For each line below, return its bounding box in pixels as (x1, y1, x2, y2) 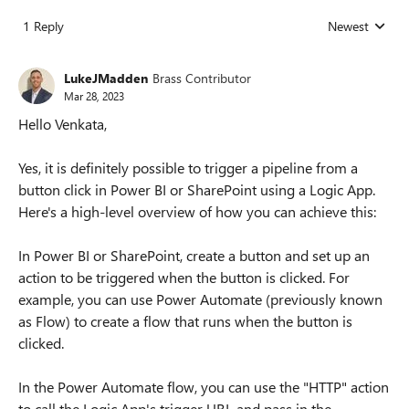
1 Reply (23, 17, 64, 35)
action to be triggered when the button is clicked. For (18, 267, 350, 287)
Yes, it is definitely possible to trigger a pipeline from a (18, 158, 358, 177)
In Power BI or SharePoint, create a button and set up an (18, 246, 370, 265)
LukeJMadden (64, 68, 148, 87)
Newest (328, 17, 369, 35)
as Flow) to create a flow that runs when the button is (18, 311, 352, 330)
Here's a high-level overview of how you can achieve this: (18, 202, 376, 221)
